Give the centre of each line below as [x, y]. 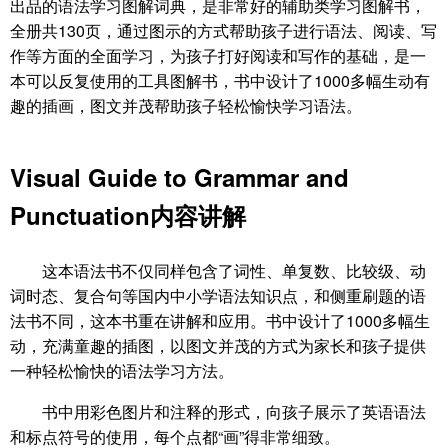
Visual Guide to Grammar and [179, 177]
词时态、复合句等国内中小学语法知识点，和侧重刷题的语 [218, 295]
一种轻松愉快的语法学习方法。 [122, 370]
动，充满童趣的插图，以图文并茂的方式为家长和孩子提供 [218, 345]
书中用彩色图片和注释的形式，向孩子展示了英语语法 [234, 411]
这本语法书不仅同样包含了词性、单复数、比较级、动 [234, 270]
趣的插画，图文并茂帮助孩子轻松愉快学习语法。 [186, 105]
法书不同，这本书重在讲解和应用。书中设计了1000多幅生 [220, 320]
